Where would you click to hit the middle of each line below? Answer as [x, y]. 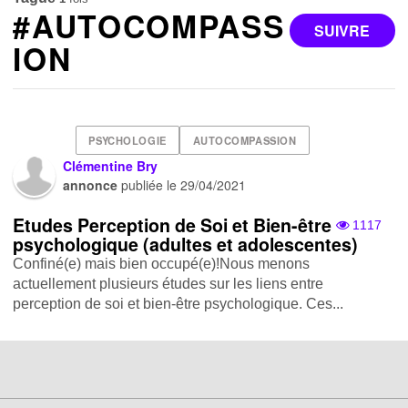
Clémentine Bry [111, 165]
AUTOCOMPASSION [245, 141]
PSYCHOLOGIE [127, 141]
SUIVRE [342, 30]
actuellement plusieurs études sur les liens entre [168, 283]
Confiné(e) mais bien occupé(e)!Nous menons [162, 263]
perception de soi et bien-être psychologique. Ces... [178, 303]
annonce [91, 184]
